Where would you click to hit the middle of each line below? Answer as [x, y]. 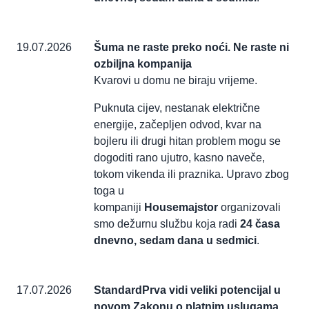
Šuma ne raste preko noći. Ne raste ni [191, 48]
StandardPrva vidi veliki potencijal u [187, 290]
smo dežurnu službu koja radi [167, 224]
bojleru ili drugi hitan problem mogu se [187, 141]
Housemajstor [181, 208]
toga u [109, 191]
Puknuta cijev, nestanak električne [177, 108]
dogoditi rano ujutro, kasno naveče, [179, 158]
